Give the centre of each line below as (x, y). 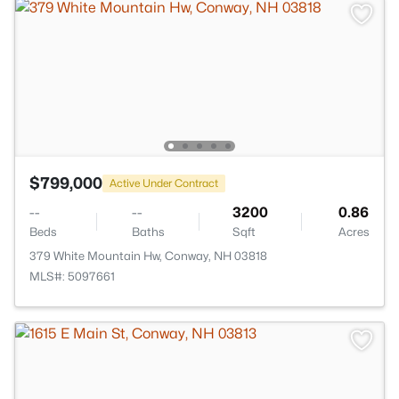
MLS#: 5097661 (72, 276)
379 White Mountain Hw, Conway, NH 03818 (148, 256)
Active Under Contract (164, 183)
